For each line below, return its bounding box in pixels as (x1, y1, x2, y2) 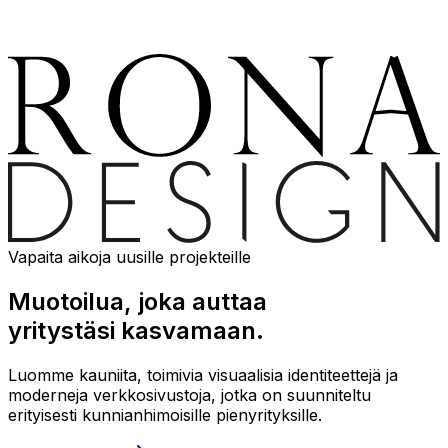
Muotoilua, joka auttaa (8, 286, 267, 316)
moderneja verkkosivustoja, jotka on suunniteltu (8, 384, 371, 405)
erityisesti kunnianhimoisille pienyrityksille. (8, 404, 322, 425)
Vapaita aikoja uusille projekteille (8, 246, 251, 267)
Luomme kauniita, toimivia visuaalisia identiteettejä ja (8, 364, 398, 385)
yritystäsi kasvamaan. (8, 315, 264, 345)
